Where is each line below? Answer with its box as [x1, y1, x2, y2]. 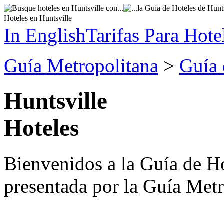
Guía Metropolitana [4, 55, 158, 76]
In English [4, 24, 86, 46]
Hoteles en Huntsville [4, 14, 72, 22]
